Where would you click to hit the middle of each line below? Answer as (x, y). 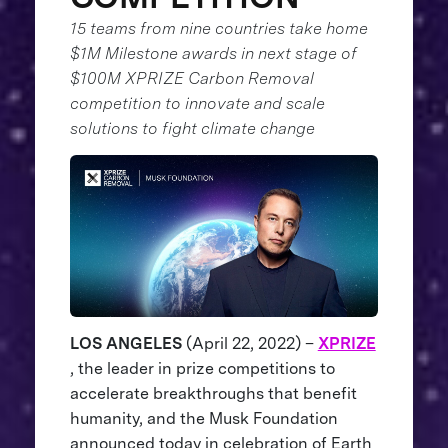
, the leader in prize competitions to (202, 368)
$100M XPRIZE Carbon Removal (191, 78)
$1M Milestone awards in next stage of (213, 53)
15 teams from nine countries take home (218, 28)
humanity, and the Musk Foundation (203, 418)
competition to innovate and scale (197, 103)
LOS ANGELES (127, 343)
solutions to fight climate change (192, 128)
